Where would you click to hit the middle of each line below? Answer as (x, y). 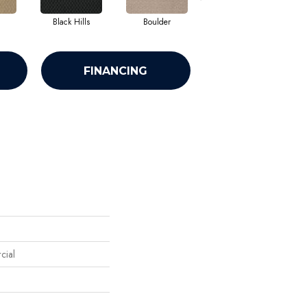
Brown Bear (242, 22)
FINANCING (116, 71)
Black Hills (71, 22)
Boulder (157, 22)
